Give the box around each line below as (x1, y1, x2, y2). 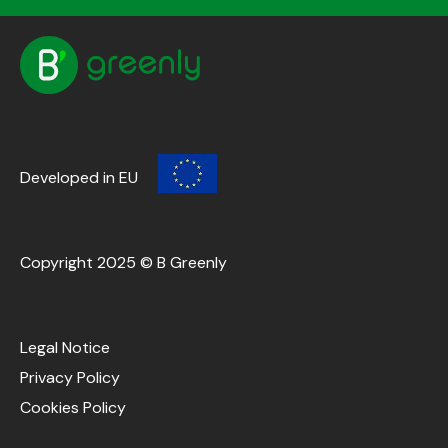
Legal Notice (20, 337, 110, 359)
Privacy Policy (20, 367, 120, 389)
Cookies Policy (20, 397, 126, 419)
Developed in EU (20, 166, 138, 188)
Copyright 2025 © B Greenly (20, 252, 227, 274)
